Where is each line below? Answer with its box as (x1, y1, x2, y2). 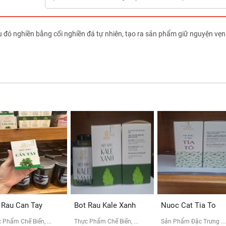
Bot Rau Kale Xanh (74, 200, 136, 210)
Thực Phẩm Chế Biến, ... (74, 217, 138, 225)
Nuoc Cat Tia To (161, 200, 216, 210)
